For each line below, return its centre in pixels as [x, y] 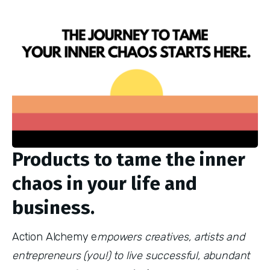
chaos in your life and [105, 183]
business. [53, 207]
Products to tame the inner [129, 159]
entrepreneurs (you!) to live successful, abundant [131, 256]
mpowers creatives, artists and [171, 237]
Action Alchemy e [55, 237]
